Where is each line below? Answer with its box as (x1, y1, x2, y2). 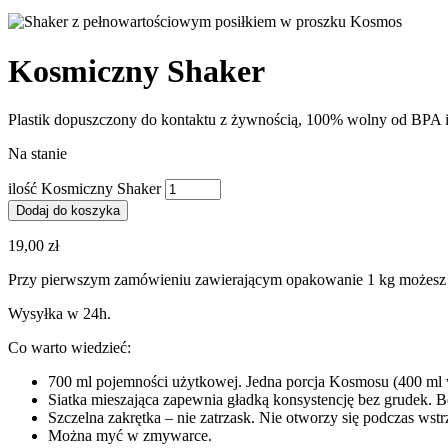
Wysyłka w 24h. (8, 305, 111, 323)
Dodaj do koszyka (16, 203, 120, 219)
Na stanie (8, 145, 67, 163)
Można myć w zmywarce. (48, 427, 212, 445)
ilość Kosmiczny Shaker (8, 180, 161, 198)
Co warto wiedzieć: (8, 339, 131, 357)
